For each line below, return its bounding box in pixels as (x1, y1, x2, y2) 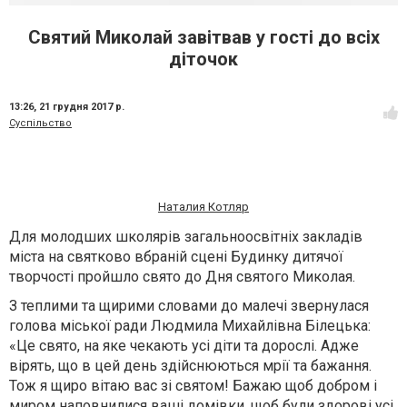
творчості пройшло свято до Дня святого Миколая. (9, 268, 355, 285)
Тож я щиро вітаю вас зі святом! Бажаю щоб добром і (9, 377, 377, 394)
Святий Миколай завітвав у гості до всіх (27, 26, 380, 48)
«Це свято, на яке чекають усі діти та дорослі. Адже (9, 337, 359, 354)
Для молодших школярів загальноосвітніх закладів (9, 228, 362, 245)
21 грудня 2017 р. (39, 101, 124, 113)
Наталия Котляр (158, 200, 249, 213)
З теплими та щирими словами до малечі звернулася (9, 297, 369, 314)
